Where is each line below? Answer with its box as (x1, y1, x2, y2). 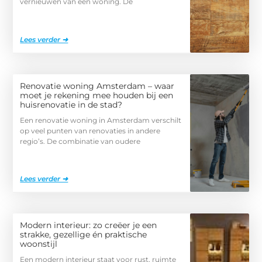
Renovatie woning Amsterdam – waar (20, 80, 175, 91)
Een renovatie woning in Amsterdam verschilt (20, 115, 182, 125)
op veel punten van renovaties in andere (20, 126, 161, 135)
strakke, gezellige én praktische (20, 229, 147, 240)
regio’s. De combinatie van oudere (20, 136, 141, 146)
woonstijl (20, 239, 58, 250)
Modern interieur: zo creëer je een (20, 220, 157, 231)
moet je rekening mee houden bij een (20, 89, 174, 101)
